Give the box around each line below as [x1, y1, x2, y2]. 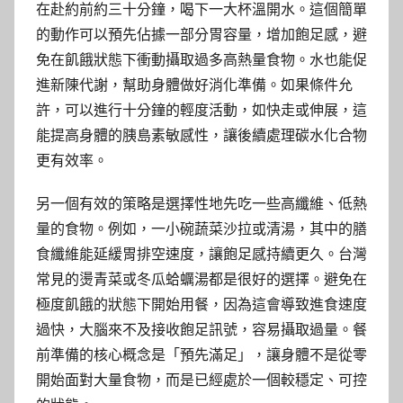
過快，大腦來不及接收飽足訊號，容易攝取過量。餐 [36, 320, 367, 338]
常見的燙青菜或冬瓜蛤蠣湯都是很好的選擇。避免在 [36, 270, 367, 288]
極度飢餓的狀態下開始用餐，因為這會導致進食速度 [36, 295, 367, 313]
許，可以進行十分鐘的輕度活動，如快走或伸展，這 [36, 101, 367, 119]
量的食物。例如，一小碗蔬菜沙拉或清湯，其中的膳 [36, 219, 367, 237]
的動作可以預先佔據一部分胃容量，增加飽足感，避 [36, 25, 367, 43]
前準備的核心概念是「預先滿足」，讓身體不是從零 [36, 345, 367, 363]
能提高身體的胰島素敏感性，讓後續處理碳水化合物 [36, 126, 367, 144]
